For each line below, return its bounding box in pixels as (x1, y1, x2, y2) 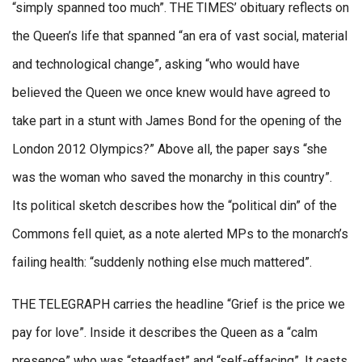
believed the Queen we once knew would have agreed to (12, 84, 330, 100)
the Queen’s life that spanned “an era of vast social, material (12, 27, 347, 44)
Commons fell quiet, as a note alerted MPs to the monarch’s (12, 225, 348, 242)
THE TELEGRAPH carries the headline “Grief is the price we (12, 296, 345, 312)
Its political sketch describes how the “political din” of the (12, 197, 337, 213)
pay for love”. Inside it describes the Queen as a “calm (12, 324, 318, 340)
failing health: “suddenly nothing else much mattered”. (12, 254, 312, 270)
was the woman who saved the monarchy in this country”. (12, 169, 332, 185)
